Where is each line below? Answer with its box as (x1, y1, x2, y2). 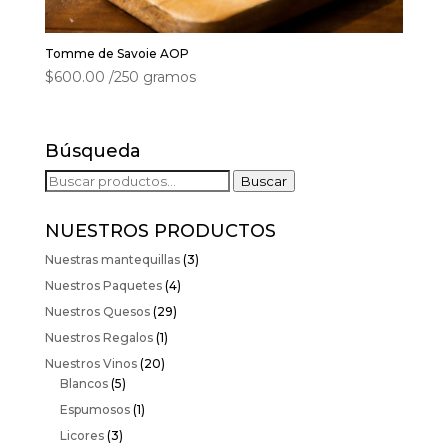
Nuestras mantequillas (44, 252, 180, 268)
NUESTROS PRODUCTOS (44, 220, 276, 243)
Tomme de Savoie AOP (44, 46, 189, 62)
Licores (59, 428, 104, 444)
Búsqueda (44, 140, 141, 163)
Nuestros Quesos (44, 304, 150, 320)
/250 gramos (108, 68, 196, 87)
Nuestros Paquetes (44, 278, 162, 294)
